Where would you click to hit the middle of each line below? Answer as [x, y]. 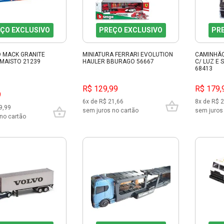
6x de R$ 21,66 [103, 102]
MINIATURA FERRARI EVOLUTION [128, 54]
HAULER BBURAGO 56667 [118, 61]
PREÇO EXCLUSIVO [131, 30]
